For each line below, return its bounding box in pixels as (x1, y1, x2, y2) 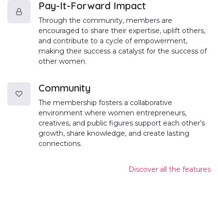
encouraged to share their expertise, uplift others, (38, 26, 205, 36)
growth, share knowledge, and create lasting (38, 129, 189, 138)
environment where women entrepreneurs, (38, 109, 186, 118)
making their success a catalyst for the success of (38, 47, 207, 56)
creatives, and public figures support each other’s (38, 119, 205, 128)
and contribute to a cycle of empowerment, (38, 36, 187, 46)
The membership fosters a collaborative (38, 98, 172, 108)
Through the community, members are (38, 16, 172, 25)
